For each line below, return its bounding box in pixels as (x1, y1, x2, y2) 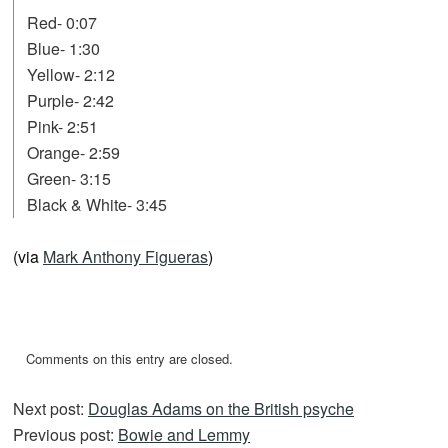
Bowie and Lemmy (118, 422, 250, 446)
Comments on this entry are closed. (26, 348, 233, 368)
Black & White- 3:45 (27, 192, 167, 216)
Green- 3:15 (27, 166, 111, 190)
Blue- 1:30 (27, 36, 100, 60)
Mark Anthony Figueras (43, 244, 208, 268)
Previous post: (13, 422, 118, 446)
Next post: (13, 396, 88, 420)
